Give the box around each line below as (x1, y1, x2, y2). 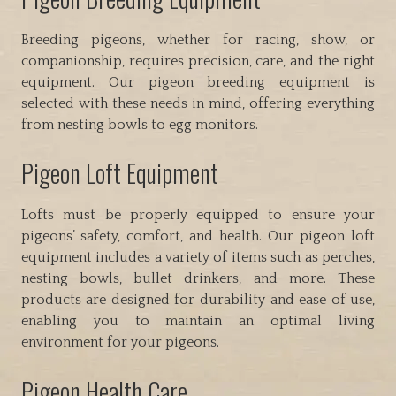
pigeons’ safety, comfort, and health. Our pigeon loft (20, 228, 376, 245)
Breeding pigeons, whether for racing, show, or (20, 32, 376, 49)
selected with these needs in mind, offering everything (20, 95, 376, 112)
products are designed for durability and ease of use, (20, 292, 376, 308)
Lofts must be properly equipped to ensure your (20, 207, 376, 224)
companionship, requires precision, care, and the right (20, 53, 376, 70)
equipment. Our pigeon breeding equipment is (20, 74, 376, 91)
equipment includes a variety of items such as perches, (20, 249, 376, 266)
